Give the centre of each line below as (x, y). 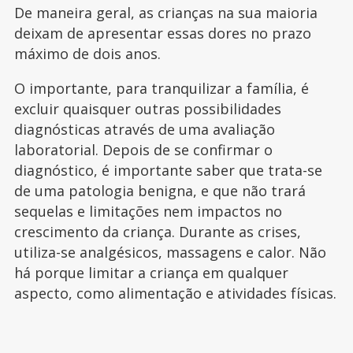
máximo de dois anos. (87, 53)
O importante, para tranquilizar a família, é (161, 88)
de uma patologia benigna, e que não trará (160, 190)
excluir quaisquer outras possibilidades (147, 108)
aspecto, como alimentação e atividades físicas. (175, 293)
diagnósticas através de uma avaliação (144, 129)
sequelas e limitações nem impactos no (148, 211)
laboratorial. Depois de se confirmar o (143, 149)
